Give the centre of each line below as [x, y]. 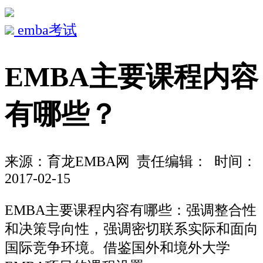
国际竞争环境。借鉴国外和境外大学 [117, 247]
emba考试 [45, 30]
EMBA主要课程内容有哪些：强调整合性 [131, 210]
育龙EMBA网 [88, 162]
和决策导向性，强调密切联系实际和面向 [131, 229]
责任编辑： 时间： [193, 162]
